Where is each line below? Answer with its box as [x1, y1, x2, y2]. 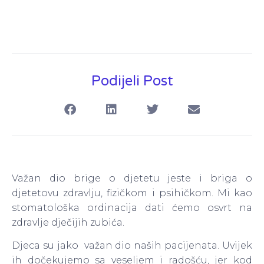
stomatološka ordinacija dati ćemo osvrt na [12, 202, 252, 213]
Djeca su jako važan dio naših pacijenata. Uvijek [12, 240, 252, 252]
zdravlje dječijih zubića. [12, 216, 124, 228]
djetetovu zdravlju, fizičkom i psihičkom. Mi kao [12, 187, 252, 199]
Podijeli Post [91, 72, 173, 90]
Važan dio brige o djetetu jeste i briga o [12, 172, 252, 184]
